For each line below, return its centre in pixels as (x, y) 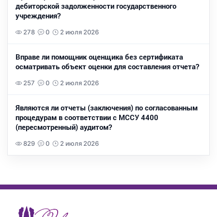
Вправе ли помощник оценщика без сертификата (99, 57)
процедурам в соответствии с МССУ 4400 (87, 117)
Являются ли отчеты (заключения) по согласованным (107, 108)
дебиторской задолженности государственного (96, 6)
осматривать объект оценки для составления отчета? (107, 67)
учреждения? (38, 16)
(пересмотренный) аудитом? (64, 127)
